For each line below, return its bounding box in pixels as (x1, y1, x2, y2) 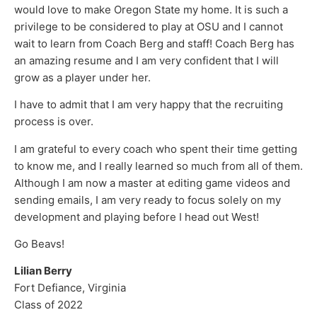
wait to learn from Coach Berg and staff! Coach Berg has (14, 36, 294, 50)
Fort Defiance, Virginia (14, 281, 126, 295)
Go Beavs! (14, 236, 64, 250)
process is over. (14, 115, 93, 129)
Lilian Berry (14, 264, 72, 278)
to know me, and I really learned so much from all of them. (14, 158, 303, 173)
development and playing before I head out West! (14, 209, 259, 224)
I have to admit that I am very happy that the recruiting (14, 98, 283, 112)
